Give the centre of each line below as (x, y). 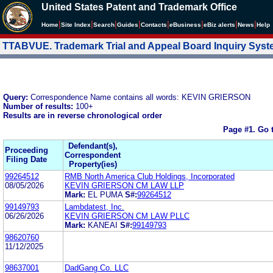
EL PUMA (105, 194)
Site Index (76, 25)
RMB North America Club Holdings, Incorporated (150, 176)
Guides (128, 25)
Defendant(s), (93, 146)
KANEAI (103, 225)
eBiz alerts (219, 25)
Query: (17, 97)
